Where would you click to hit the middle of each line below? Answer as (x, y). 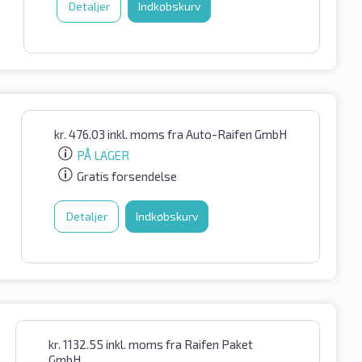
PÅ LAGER (103, 155)
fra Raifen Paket (209, 345)
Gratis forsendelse (127, 176)
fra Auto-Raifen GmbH (227, 135)
